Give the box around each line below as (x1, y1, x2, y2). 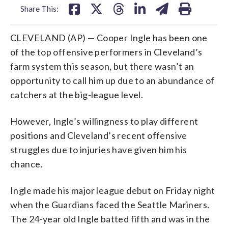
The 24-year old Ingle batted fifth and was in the (10, 213, 210, 224)
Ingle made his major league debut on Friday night (10, 184, 215, 196)
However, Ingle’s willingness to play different (10, 115, 198, 127)
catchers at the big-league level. (10, 89, 144, 100)
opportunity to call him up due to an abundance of (10, 74, 215, 86)
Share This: (20, 3, 59, 13)
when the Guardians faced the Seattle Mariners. (10, 198, 210, 210)
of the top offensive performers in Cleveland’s (10, 46, 203, 58)
